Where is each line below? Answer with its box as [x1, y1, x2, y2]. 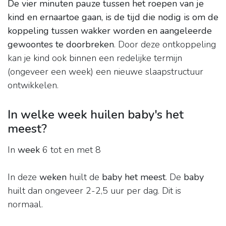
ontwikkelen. [8, 79, 59, 92]
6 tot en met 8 [40, 144, 101, 156]
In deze [8, 171, 39, 184]
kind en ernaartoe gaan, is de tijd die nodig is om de [8, 11, 218, 24]
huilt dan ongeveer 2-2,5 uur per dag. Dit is [8, 185, 181, 197]
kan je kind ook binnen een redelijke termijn [8, 52, 182, 65]
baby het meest [102, 171, 165, 184]
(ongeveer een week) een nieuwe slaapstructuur [8, 66, 203, 78]
